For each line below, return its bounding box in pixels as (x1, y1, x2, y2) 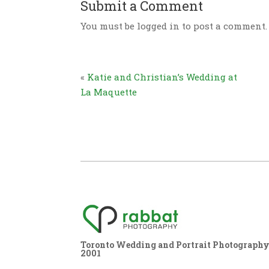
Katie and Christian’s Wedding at (87, 70, 238, 83)
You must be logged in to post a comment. (80, 19, 268, 32)
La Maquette (80, 85, 138, 98)
